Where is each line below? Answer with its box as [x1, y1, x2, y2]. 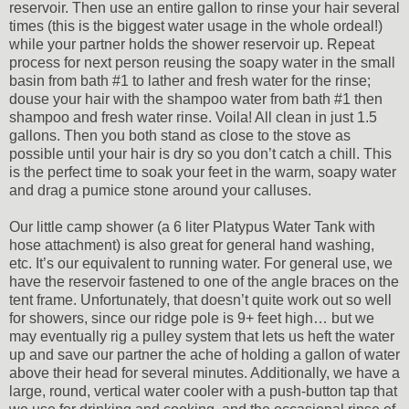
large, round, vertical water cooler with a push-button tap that [9, 383, 397, 399]
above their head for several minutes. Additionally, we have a [9, 364, 400, 381]
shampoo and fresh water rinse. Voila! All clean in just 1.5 [9, 109, 377, 125]
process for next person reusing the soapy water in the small [9, 54, 395, 70]
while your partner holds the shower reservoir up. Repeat [9, 36, 374, 52]
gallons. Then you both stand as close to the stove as [9, 127, 351, 143]
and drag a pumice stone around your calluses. [9, 182, 311, 198]
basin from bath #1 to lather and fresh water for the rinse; [9, 72, 371, 89]
